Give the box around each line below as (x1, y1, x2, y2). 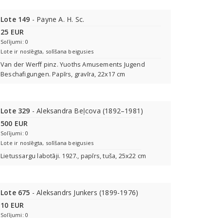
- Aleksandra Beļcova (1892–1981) (30, 106, 144, 115)
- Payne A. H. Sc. (30, 15, 85, 24)
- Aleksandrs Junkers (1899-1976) (30, 188, 139, 197)
